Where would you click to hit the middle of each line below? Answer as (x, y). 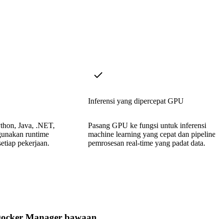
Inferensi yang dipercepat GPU (136, 101)
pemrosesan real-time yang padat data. (147, 143)
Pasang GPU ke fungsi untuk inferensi (147, 125)
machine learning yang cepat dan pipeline (152, 134)
